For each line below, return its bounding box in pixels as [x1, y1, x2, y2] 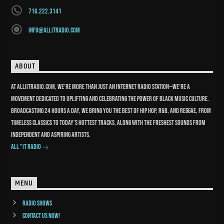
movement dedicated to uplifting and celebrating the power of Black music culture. [11, 94, 209, 103]
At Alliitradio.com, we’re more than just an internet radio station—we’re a [11, 82, 190, 91]
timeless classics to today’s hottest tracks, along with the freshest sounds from [11, 118, 206, 127]
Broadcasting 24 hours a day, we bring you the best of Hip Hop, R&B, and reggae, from [11, 106, 211, 115]
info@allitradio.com [28, 26, 80, 35]
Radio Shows [22, 198, 52, 207]
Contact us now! [22, 211, 60, 220]
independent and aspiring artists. [11, 130, 91, 139]
